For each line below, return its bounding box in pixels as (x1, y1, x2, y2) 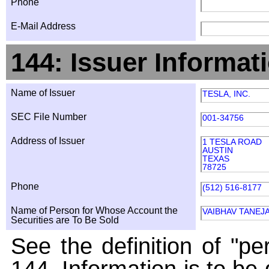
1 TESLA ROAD (202, 137, 262, 147)
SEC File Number (11, 112, 86, 122)
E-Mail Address (11, 21, 76, 31)
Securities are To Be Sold (11, 215, 119, 225)
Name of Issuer (11, 88, 75, 98)
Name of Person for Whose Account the (11, 205, 178, 216)
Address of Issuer (11, 136, 85, 146)
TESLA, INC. (202, 89, 250, 98)
